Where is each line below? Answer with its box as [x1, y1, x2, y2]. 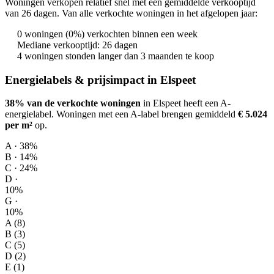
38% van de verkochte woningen [5, 98, 141, 109]
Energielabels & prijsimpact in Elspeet [5, 73, 196, 86]
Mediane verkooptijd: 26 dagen [17, 39, 138, 50]
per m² [5, 120, 32, 131]
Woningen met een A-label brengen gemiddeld [54, 109, 238, 120]
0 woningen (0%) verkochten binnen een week [17, 28, 198, 39]
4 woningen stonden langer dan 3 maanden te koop [17, 50, 214, 61]
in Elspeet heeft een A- [141, 98, 231, 109]
